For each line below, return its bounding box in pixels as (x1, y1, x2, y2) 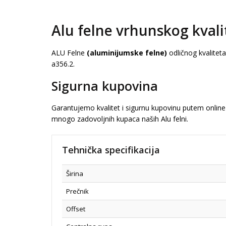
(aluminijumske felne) (87, 48, 167, 58)
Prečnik (66, 187, 89, 196)
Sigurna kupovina (51, 77, 158, 94)
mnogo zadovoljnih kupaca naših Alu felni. (51, 114, 188, 124)
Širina (66, 169, 83, 178)
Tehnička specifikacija (62, 144, 160, 156)
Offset (66, 204, 85, 213)
